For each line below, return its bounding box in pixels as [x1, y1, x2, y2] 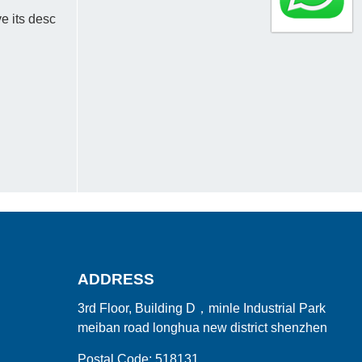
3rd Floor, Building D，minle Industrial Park [78, 301, 326, 316]
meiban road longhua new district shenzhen [78, 321, 327, 335]
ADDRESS [78, 271, 154, 288]
